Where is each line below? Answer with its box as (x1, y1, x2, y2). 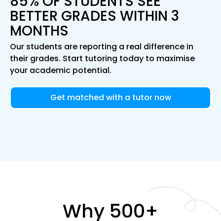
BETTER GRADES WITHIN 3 (10, 6, 179, 26)
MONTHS (10, 21, 69, 41)
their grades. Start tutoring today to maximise (10, 53, 195, 65)
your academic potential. (10, 65, 111, 76)
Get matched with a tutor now (50, 92, 171, 104)
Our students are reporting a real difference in (10, 41, 193, 53)
